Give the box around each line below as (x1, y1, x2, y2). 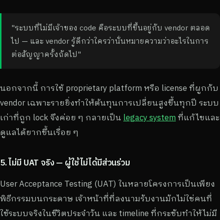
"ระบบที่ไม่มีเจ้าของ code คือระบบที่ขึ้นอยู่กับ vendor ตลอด (11, 23, 210, 32)
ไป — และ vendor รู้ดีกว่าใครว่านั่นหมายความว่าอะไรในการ (11, 36, 209, 46)
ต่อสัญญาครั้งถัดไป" (11, 49, 81, 59)
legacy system (123, 111, 176, 123)
